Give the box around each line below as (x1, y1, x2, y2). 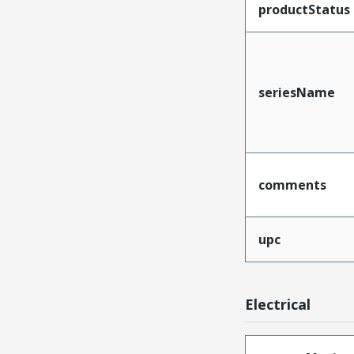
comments (258, 175, 326, 194)
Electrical (244, 294, 311, 314)
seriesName (258, 83, 335, 101)
